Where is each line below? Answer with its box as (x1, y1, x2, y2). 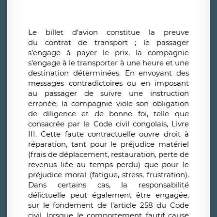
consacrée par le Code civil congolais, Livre (28, 119, 189, 129)
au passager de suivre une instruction (28, 89, 189, 98)
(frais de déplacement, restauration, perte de (28, 150, 189, 159)
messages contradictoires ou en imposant (28, 78, 189, 88)
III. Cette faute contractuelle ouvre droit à (28, 129, 189, 139)
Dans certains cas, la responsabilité (28, 180, 189, 190)
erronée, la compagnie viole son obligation (28, 99, 189, 108)
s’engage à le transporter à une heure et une (28, 58, 189, 68)
